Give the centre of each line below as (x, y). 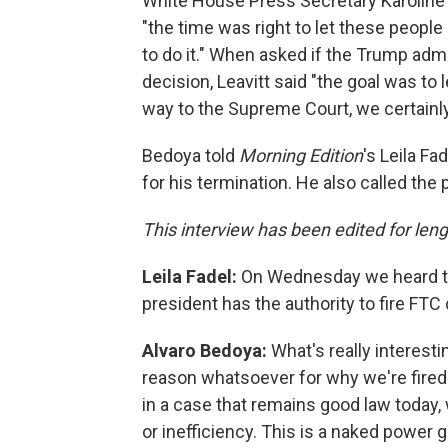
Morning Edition (301, 155)
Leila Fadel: (189, 276)
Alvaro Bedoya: (206, 350)
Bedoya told (190, 155)
